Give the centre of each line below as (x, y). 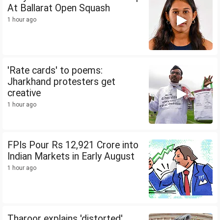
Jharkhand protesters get (61, 82)
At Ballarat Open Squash (59, 8)
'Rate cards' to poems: (55, 71)
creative (24, 93)
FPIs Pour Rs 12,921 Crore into (73, 145)
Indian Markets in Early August (71, 157)
